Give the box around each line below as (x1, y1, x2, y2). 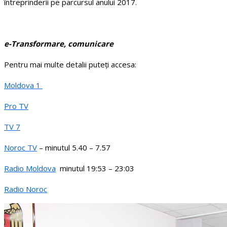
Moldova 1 (4, 80, 43, 91)
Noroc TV (4, 142, 37, 153)
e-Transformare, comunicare (4, 39, 113, 49)
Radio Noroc (4, 184, 47, 195)
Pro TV (4, 101, 28, 111)
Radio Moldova (4, 163, 56, 174)
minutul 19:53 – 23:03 (56, 163, 134, 174)
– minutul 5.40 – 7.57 (37, 142, 110, 153)
